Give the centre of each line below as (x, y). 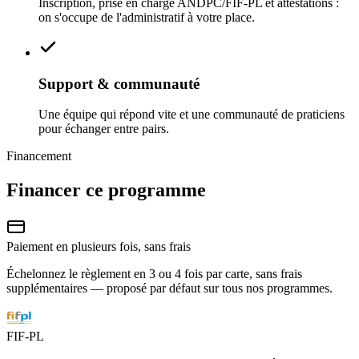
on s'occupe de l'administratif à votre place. (147, 17)
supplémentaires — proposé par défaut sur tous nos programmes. (169, 288)
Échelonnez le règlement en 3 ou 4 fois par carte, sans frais (154, 274)
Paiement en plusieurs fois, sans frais (99, 247)
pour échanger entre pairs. (104, 129)
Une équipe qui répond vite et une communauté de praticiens (192, 115)
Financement (39, 156)
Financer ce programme (106, 190)
